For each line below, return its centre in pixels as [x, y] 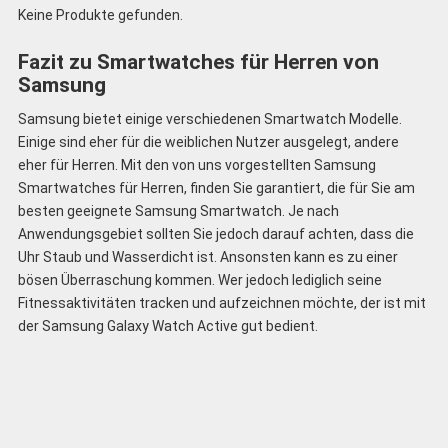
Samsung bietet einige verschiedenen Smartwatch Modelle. [209, 118]
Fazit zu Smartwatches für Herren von [198, 62]
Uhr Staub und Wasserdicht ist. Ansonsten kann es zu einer [207, 256]
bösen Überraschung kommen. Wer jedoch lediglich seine [199, 279]
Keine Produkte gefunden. [100, 15]
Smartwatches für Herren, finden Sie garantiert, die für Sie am [216, 187]
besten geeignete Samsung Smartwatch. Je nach [178, 210]
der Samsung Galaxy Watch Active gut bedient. [167, 325]
